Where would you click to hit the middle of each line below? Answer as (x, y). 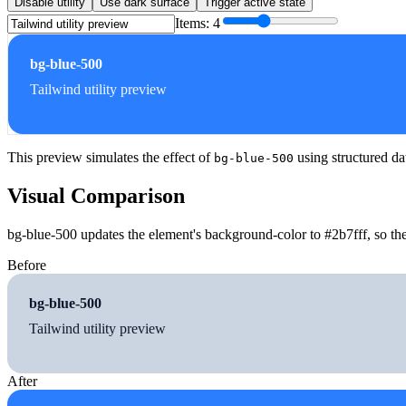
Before (27, 265)
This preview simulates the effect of (111, 158)
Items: (194, 24)
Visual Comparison (96, 195)
